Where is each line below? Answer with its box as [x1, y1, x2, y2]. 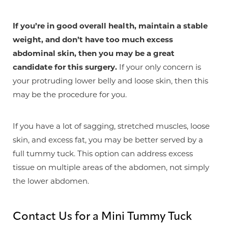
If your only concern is [117, 62, 201, 72]
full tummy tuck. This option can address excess [13, 148, 193, 158]
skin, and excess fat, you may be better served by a [13, 134, 203, 145]
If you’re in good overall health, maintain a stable [13, 20, 208, 31]
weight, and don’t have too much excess [13, 34, 173, 44]
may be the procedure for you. [13, 89, 127, 99]
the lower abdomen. [13, 176, 89, 186]
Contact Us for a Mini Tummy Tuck [13, 209, 192, 223]
